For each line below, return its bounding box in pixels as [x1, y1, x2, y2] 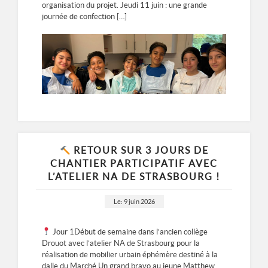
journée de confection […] [42, 12, 127, 22]
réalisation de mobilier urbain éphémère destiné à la [42, 250, 218, 260]
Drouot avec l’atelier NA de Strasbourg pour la [42, 239, 200, 248]
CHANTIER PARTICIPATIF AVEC [50, 158, 218, 169]
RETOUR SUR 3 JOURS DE [73, 145, 209, 156]
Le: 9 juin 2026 [113, 198, 155, 206]
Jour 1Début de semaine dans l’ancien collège [50, 227, 208, 237]
